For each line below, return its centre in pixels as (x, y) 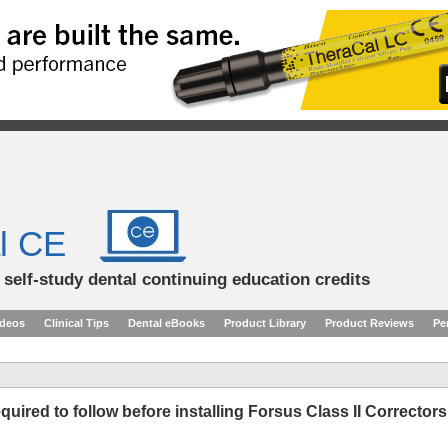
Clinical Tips (76, 323)
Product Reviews (369, 323)
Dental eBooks (166, 323)
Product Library (265, 323)
